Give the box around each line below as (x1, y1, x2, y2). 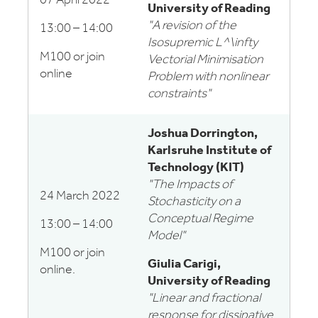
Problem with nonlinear (148, 70, 269, 84)
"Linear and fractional (148, 292, 261, 305)
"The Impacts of (148, 178, 233, 192)
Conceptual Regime (148, 212, 253, 226)
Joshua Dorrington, (148, 127, 258, 141)
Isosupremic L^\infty (148, 36, 258, 50)
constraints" (148, 87, 211, 101)
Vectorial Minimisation (148, 53, 263, 67)
